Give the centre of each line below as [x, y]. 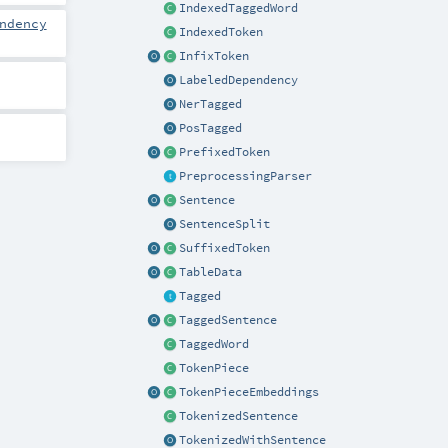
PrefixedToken [224, 152]
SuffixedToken [224, 248]
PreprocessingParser [245, 176]
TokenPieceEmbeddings [249, 392]
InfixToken [214, 56]
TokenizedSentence [238, 416]
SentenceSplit [224, 224]
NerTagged [210, 104]
